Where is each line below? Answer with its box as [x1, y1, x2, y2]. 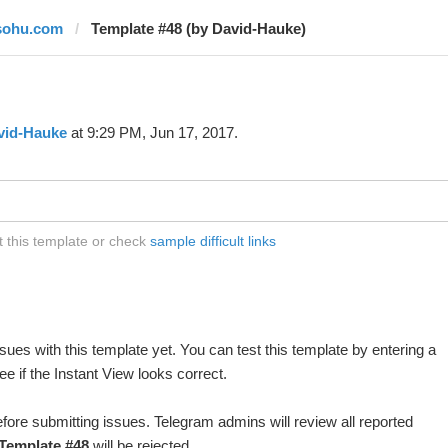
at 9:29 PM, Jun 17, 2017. [66, 124, 238, 141]
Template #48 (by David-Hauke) [90, 20, 306, 37]
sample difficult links [149, 233, 276, 249]
